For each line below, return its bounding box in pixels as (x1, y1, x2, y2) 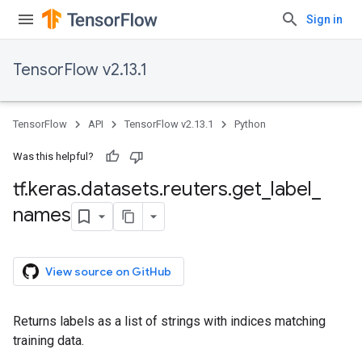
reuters (163, 177, 228, 201)
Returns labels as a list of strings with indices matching (13, 314, 326, 329)
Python (234, 118, 266, 130)
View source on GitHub (45, 264, 171, 279)
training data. (13, 333, 84, 348)
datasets (81, 177, 159, 201)
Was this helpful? (13, 150, 94, 162)
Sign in (306, 13, 343, 26)
